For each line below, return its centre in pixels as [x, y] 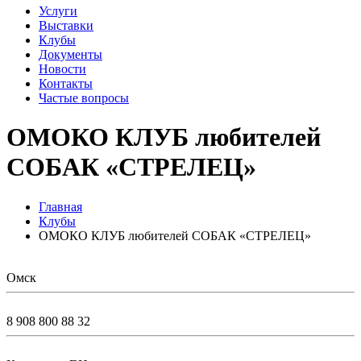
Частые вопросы [84, 98]
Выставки [66, 25]
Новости [62, 69]
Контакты [66, 83]
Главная [60, 206]
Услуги [58, 11]
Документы [71, 54]
